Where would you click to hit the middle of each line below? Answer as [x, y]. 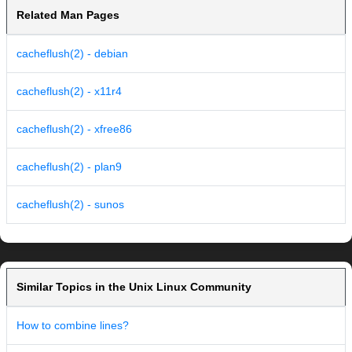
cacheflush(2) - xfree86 [74, 129]
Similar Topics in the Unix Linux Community [134, 287]
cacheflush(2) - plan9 [69, 167]
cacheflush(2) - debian [72, 54]
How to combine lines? [73, 326]
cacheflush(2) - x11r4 [69, 92]
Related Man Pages [68, 15]
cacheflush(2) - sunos [70, 205]
